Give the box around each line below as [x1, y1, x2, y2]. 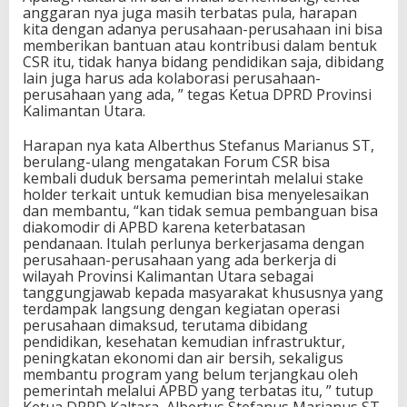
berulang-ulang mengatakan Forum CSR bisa [23, 152, 330, 173]
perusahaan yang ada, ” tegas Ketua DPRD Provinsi [23, 84, 372, 105]
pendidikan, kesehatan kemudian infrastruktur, [23, 332, 345, 352]
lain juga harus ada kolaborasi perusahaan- [23, 68, 321, 89]
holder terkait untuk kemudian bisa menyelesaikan [23, 184, 369, 205]
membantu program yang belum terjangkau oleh [23, 364, 358, 385]
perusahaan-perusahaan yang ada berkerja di [23, 250, 336, 271]
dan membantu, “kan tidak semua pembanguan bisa [23, 201, 378, 222]
